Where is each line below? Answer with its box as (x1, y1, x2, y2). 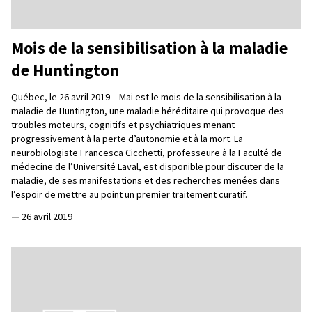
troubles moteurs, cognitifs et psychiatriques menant (11, 118, 235, 131)
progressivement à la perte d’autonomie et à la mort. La (11, 132, 243, 145)
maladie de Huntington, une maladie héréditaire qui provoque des (11, 104, 284, 117)
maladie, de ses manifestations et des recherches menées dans (11, 173, 280, 187)
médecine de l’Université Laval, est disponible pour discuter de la (11, 159, 284, 173)
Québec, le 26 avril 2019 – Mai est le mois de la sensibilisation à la (11, 90, 281, 103)
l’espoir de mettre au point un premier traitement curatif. (11, 187, 247, 201)
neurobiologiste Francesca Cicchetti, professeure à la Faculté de (11, 146, 282, 159)
